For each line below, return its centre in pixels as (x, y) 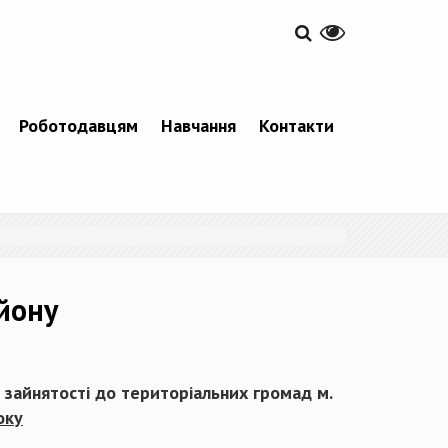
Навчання (198, 126)
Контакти (296, 126)
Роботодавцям (78, 126)
